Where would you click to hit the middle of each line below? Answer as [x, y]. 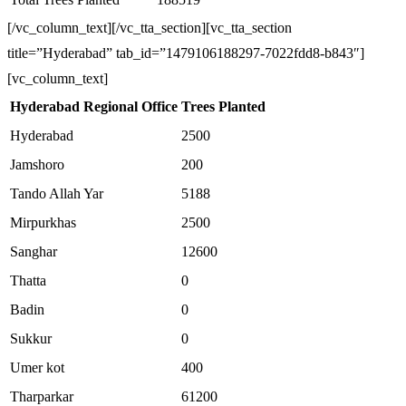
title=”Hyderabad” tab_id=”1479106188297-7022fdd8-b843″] [186, 53]
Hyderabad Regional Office [94, 106]
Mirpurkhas [43, 222]
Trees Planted [223, 106]
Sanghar [34, 251]
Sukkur [31, 338]
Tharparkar [42, 396]
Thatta [28, 280]
